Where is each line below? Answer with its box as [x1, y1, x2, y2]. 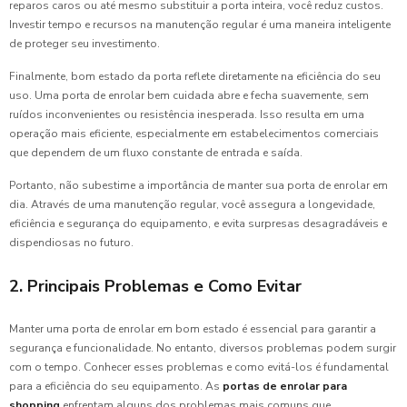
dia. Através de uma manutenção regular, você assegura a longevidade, [9, 196, 375, 212]
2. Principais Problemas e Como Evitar [9, 274, 302, 297]
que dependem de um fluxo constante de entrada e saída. [9, 144, 303, 160]
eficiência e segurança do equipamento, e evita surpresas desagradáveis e [9, 215, 387, 231]
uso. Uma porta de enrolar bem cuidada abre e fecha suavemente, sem [9, 87, 369, 103]
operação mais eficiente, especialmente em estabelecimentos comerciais [9, 125, 379, 141]
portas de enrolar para [223, 378, 347, 393]
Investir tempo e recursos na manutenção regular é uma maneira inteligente [9, 16, 391, 32]
